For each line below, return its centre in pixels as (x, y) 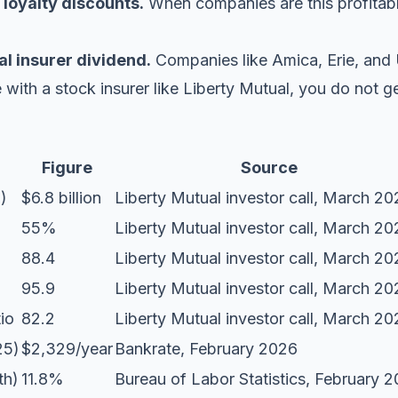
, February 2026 (239, 349)
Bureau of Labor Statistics (210, 379)
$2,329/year (67, 349)
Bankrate (147, 349)
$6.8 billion (61, 198)
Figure (67, 167)
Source (269, 167)
